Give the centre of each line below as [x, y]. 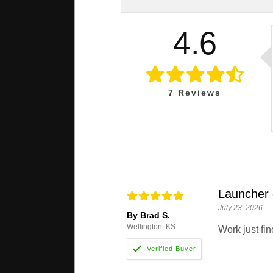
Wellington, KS [151, 227]
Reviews [198, 93]
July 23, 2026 [240, 208]
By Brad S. [148, 215]
